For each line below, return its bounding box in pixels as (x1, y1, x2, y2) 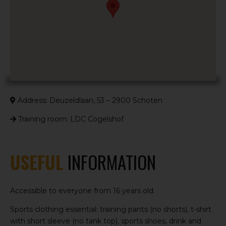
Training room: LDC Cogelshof (16, 114, 124, 124)
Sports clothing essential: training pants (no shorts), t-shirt (10, 204, 211, 214)
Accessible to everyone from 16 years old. (10, 186, 155, 195)
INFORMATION (64, 148, 156, 175)
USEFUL (10, 148, 64, 175)
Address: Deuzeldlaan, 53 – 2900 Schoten (16, 95, 162, 105)
